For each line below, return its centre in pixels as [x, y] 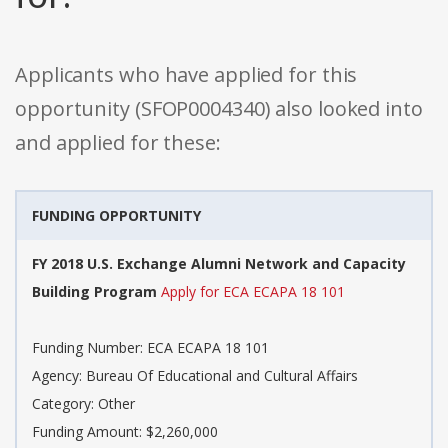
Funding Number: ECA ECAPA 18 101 [150, 348]
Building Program [94, 292]
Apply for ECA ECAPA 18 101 [253, 292]
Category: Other [83, 404]
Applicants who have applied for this [186, 75]
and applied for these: [118, 143]
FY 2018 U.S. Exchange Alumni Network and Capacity [219, 264]
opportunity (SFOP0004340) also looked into [219, 109]
